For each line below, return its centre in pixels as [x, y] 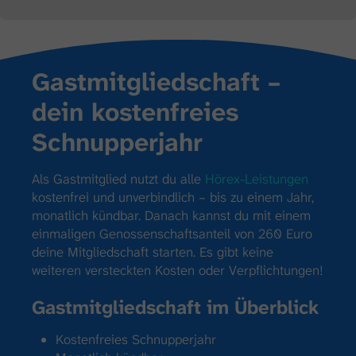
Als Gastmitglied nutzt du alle [118, 178]
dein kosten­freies [135, 112]
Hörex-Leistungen [257, 178]
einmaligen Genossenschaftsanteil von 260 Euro [172, 233]
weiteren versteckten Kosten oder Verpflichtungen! [178, 270]
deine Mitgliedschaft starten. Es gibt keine [153, 252]
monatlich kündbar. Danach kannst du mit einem [171, 215]
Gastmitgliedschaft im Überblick [175, 307]
